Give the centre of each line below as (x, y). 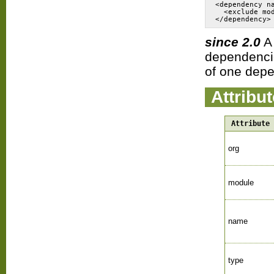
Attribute (250, 123)
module (241, 182)
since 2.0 (233, 42)
